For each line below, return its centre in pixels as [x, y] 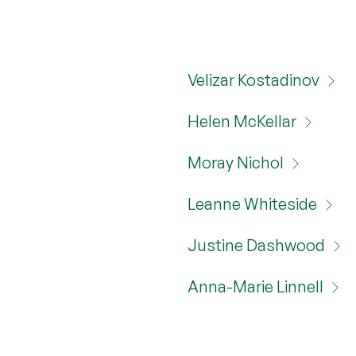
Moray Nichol [235, 163]
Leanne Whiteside [252, 204]
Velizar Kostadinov [253, 80]
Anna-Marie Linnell [255, 286]
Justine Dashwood [256, 245]
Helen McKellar [242, 121]
